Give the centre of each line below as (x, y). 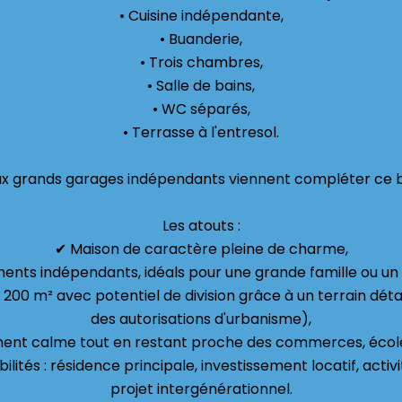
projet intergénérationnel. (201, 389)
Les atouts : (201, 226)
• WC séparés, (201, 109)
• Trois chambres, (201, 62)
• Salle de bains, (201, 86)
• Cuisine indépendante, (201, 16)
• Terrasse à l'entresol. (201, 132)
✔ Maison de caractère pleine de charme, (201, 249)
